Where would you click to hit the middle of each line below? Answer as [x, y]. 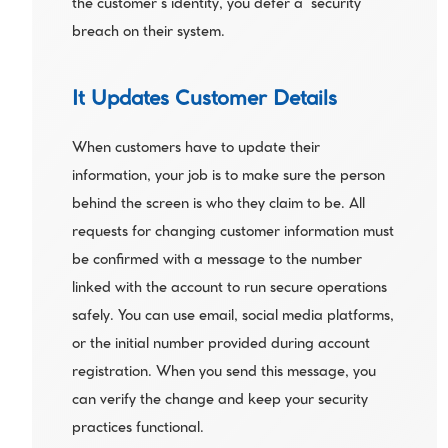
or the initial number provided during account [220, 345]
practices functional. [139, 429]
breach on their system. [148, 33]
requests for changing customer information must [232, 233]
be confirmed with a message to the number [216, 261]
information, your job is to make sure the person [228, 177]
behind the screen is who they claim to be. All [218, 205]
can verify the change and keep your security [219, 401]
